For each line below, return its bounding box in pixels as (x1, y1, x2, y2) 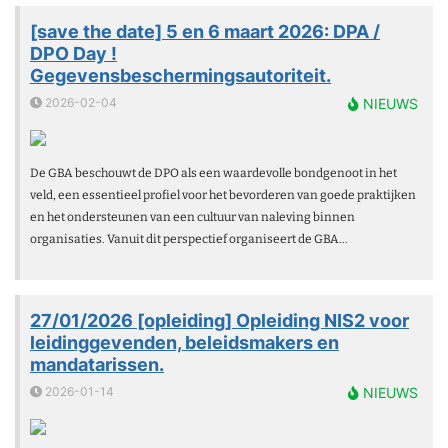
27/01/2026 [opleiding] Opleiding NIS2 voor (30, 309, 409, 331)
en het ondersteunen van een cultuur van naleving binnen (30, 209, 355, 224)
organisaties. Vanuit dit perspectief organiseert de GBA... (30, 231, 348, 246)
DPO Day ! (30, 42, 117, 64)
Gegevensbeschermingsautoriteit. (30, 64, 331, 86)
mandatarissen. (30, 353, 164, 375)
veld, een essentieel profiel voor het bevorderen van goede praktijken (30, 187, 416, 202)
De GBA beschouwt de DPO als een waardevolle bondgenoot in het (30, 165, 397, 180)
